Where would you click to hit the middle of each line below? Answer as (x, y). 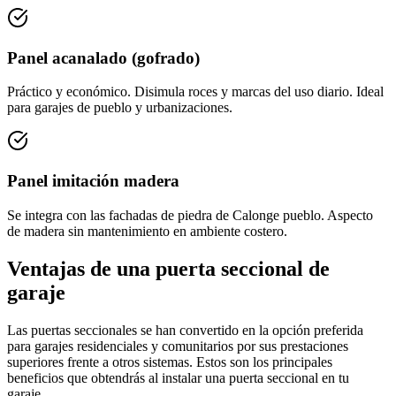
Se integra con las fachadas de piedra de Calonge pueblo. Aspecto (190, 215)
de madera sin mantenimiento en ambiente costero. (147, 231)
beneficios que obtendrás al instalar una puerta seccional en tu (178, 377)
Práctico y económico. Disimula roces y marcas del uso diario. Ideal (195, 92)
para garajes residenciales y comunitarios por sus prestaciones (178, 346)
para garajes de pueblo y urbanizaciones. (120, 108)
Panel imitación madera (93, 181)
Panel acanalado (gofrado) (103, 57)
